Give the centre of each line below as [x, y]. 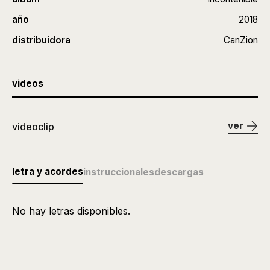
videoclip [33, 127]
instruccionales [119, 172]
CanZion [241, 40]
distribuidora [41, 40]
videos [28, 83]
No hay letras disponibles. [71, 211]
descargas [179, 172]
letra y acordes [48, 171]
